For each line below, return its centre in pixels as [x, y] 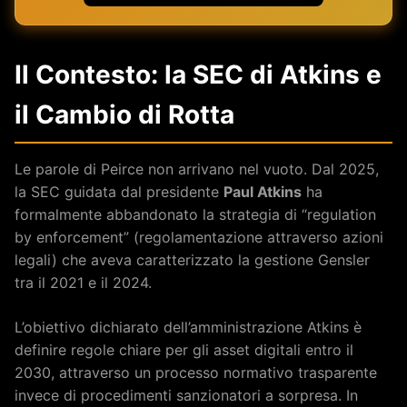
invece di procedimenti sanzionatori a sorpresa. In [186, 395]
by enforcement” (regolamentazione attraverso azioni [199, 237]
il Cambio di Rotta [124, 114]
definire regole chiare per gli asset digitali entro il [184, 349]
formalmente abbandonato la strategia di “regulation [195, 214]
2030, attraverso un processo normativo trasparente [196, 372]
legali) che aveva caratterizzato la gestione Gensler [192, 259]
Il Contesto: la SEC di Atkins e [198, 74]
